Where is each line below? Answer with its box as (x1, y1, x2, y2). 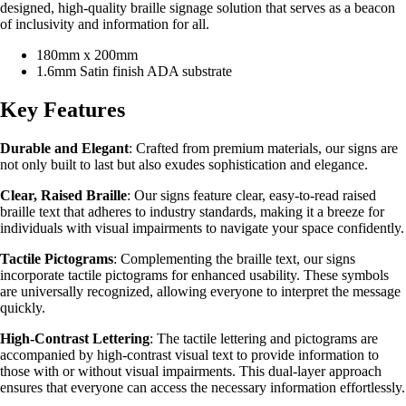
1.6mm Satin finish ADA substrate (36, 63, 232, 80)
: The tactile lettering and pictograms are (150, 331, 378, 347)
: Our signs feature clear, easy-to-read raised (127, 188, 376, 204)
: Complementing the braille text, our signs (113, 251, 355, 267)
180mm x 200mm (36, 47, 138, 63)
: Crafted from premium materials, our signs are (129, 140, 398, 157)
